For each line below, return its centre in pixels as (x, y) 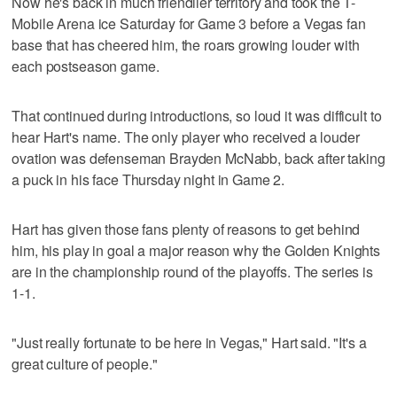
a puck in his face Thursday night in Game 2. (148, 179)
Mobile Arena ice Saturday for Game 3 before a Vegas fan (189, 23)
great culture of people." (85, 363)
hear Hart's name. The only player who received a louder (186, 136)
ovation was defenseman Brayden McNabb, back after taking (198, 158)
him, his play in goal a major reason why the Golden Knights (196, 250)
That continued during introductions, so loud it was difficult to (197, 115)
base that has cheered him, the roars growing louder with (186, 44)
